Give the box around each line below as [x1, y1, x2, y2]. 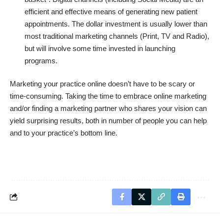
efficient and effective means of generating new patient [25, 7, 197, 16]
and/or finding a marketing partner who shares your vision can [10, 104, 207, 113]
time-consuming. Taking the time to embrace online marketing [10, 92, 206, 101]
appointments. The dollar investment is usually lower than [25, 19, 207, 28]
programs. [25, 56, 59, 65]
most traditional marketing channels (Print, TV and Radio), [25, 31, 209, 40]
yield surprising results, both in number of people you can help [10, 116, 207, 125]
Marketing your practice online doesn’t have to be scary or [10, 80, 195, 88]
